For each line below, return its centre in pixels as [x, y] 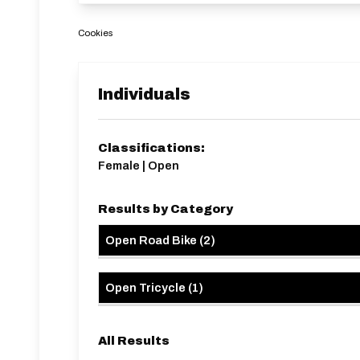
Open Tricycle [145, 288]
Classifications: [151, 148]
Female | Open [139, 166]
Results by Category [166, 209]
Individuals [144, 94]
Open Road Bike [151, 240]
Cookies [95, 33]
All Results [134, 341]
